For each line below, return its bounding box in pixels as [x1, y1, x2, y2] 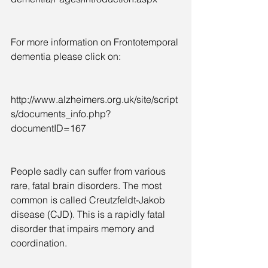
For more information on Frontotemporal [11, 35, 181, 48]
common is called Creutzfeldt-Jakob [11, 193, 167, 206]
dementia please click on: [11, 50, 126, 62]
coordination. [11, 236, 67, 249]
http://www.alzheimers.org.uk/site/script [11, 93, 178, 105]
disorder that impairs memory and [11, 222, 157, 234]
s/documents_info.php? [11, 107, 111, 120]
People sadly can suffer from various [11, 165, 168, 177]
